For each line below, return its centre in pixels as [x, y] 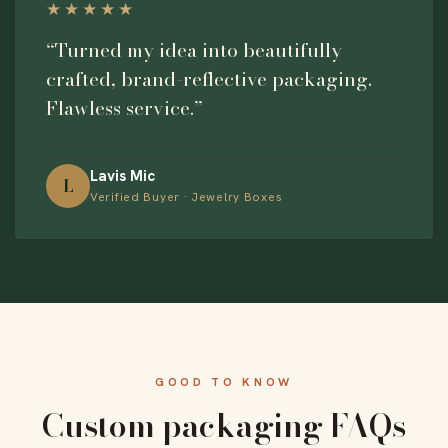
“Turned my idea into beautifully [194, 49]
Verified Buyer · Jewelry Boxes [186, 197]
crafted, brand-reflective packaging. [209, 78]
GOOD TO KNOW [224, 381]
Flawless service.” [124, 107]
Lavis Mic [122, 176]
